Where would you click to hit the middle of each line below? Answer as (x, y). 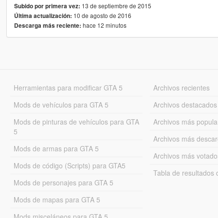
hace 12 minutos (104, 25)
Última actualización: (43, 16)
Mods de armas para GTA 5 (56, 148)
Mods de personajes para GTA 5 (63, 182)
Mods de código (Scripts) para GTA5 (69, 165)
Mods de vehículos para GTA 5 (61, 104)
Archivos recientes (182, 87)
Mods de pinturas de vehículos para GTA (76, 121)
